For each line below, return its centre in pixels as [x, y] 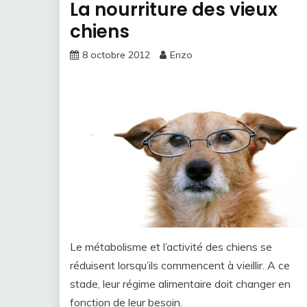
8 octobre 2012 [116, 54]
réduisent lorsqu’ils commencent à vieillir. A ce [180, 266]
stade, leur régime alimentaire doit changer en [180, 284]
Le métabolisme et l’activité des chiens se [171, 247]
